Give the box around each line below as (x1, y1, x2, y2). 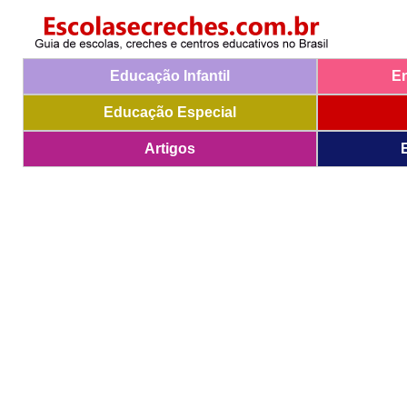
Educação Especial (103, 104, 236, 120)
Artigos (144, 141, 195, 156)
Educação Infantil (109, 68, 230, 84)
